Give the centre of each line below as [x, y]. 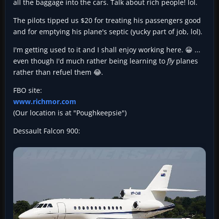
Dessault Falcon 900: [47, 131]
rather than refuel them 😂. [58, 72]
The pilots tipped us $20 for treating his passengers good [107, 20]
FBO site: [28, 90]
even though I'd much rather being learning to [90, 61]
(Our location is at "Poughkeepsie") [70, 112]
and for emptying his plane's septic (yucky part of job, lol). [108, 31]
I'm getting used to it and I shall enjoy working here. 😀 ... [107, 49]
